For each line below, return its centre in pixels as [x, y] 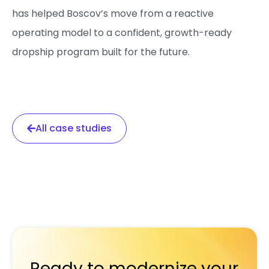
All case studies [74, 128]
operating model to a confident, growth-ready [122, 32]
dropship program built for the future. [101, 52]
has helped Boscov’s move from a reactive [113, 13]
